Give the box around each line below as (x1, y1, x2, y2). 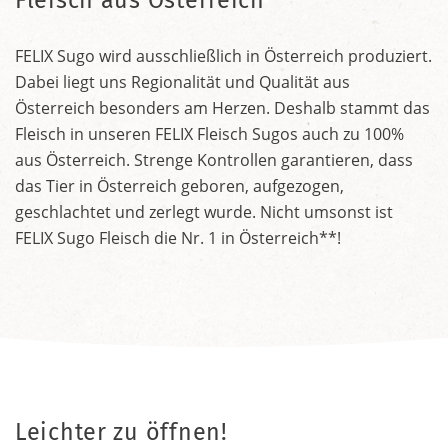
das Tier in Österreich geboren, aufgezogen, (15, 174, 344, 197)
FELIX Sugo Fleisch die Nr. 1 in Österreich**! (15, 226, 341, 249)
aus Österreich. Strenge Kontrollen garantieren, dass (15, 148, 413, 171)
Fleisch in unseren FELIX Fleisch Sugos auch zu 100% (15, 122, 404, 145)
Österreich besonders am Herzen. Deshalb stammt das (15, 96, 430, 119)
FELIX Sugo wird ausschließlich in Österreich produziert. (15, 44, 432, 67)
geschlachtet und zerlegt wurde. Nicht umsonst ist (15, 200, 393, 223)
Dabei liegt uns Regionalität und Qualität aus (15, 70, 350, 93)
